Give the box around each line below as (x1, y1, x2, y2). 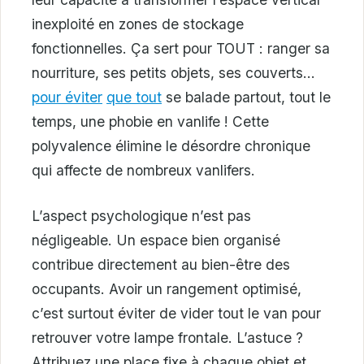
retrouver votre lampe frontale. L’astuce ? (32, 328, 303, 346)
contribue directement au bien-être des (32, 255, 290, 273)
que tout (106, 88, 162, 106)
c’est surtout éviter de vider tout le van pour (32, 304, 321, 322)
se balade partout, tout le (162, 88, 331, 106)
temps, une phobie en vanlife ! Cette (32, 112, 269, 130)
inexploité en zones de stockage (32, 15, 244, 32)
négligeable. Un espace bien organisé (32, 231, 280, 249)
